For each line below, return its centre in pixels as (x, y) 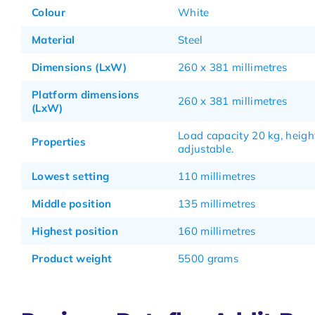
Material (53, 40)
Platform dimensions (86, 95)
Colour (49, 12)
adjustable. (206, 149)
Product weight (72, 258)
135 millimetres (217, 204)
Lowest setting (71, 176)
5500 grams (208, 258)
